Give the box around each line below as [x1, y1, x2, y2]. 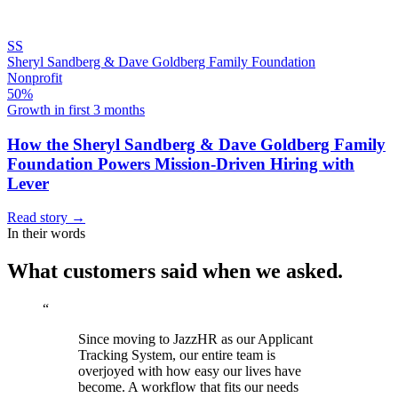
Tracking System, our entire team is [78, 347, 275, 363]
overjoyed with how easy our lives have [78, 363, 301, 379]
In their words [7, 226, 85, 242]
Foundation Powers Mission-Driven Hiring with [7, 154, 354, 173]
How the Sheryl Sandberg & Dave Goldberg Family [7, 134, 386, 154]
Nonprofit [7, 69, 62, 85]
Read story [7, 210, 71, 226]
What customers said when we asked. [7, 259, 343, 283]
